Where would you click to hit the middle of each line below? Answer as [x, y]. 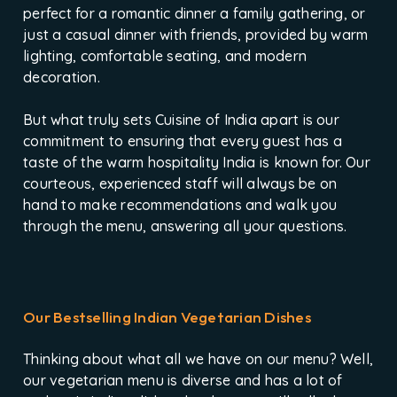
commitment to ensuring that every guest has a [183, 141]
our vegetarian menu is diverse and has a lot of [183, 381]
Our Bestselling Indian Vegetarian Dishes [167, 317]
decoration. [62, 78]
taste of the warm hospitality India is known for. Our [197, 163]
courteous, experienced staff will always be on [180, 184]
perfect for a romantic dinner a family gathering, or [195, 14]
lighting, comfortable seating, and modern [165, 56]
